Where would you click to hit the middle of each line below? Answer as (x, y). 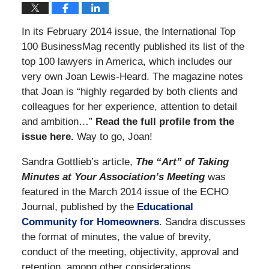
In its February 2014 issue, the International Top (128, 31)
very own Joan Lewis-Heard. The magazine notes (132, 76)
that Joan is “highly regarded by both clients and (129, 91)
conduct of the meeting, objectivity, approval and (130, 252)
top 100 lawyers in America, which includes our (127, 61)
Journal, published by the (79, 207)
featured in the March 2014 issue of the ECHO (125, 192)
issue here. (47, 136)
